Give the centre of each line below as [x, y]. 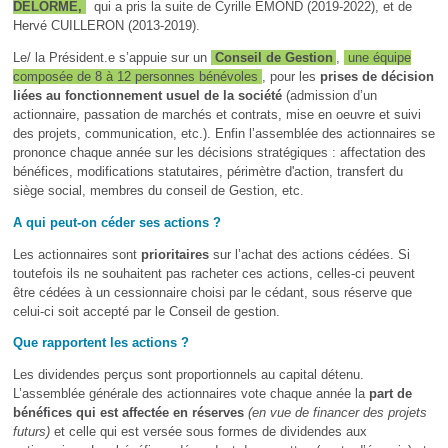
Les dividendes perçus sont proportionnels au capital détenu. [188, 375]
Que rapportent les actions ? [100, 343]
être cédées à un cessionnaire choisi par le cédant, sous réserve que [212, 292]
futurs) [31, 432]
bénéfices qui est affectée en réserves [130, 413]
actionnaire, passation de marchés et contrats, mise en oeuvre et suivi [216, 114]
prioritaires [176, 254]
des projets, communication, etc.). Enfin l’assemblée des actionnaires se [223, 133]
